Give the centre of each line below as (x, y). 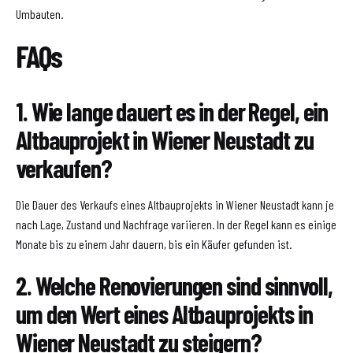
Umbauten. (39, 14)
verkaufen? (64, 167)
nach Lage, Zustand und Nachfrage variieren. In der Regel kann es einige (176, 224)
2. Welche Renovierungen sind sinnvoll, (174, 285)
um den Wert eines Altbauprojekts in (164, 313)
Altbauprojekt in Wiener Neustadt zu (165, 139)
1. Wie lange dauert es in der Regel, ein (172, 111)
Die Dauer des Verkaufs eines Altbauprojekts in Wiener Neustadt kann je (175, 204)
